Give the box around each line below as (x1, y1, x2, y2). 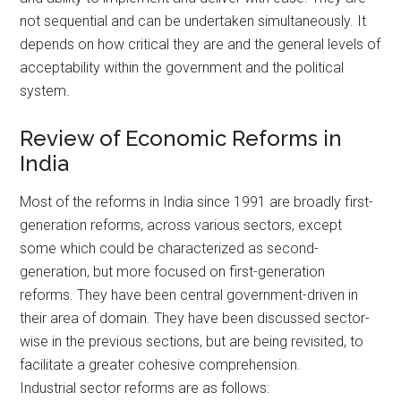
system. (20, 81, 71, 99)
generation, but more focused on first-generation (20, 262, 326, 280)
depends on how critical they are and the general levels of (20, 35, 381, 53)
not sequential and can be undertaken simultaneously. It (20, 12, 367, 30)
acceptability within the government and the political (20, 58, 345, 76)
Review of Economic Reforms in (20, 124, 343, 151)
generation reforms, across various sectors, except (20, 216, 343, 234)
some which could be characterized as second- (20, 239, 320, 257)
